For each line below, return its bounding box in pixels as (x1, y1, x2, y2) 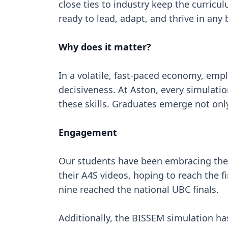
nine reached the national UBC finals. (59, 183, 219, 195)
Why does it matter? (59, 41, 151, 53)
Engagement (59, 126, 117, 138)
